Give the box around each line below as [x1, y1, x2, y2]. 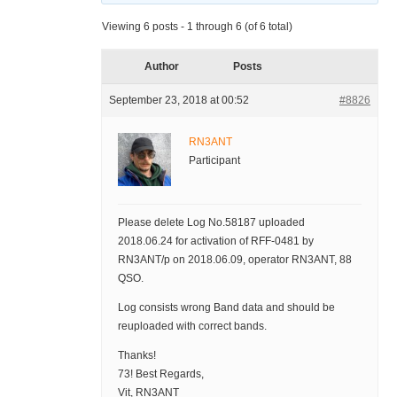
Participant [188, 154, 240, 167]
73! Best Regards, [117, 368, 204, 381]
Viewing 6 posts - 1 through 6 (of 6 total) [101, 20, 292, 34]
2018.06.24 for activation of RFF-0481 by [117, 235, 314, 248]
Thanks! [117, 349, 156, 362]
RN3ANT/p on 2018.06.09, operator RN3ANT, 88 [117, 253, 352, 267]
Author [144, 60, 180, 74]
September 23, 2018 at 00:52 [108, 94, 249, 107]
